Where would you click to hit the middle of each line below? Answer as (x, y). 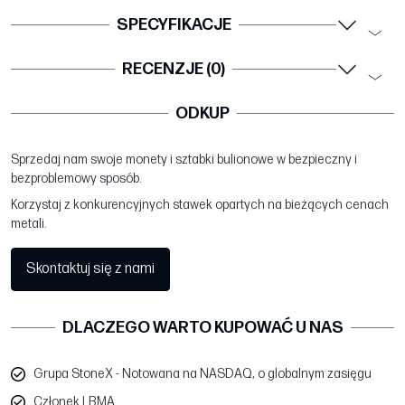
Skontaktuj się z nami (90, 269)
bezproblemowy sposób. (76, 179)
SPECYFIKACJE (174, 25)
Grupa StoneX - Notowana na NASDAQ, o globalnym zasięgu (202, 374)
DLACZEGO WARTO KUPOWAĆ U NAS (202, 328)
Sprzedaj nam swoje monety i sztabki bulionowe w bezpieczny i (184, 160)
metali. (28, 224)
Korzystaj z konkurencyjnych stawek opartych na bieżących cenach (200, 205)
